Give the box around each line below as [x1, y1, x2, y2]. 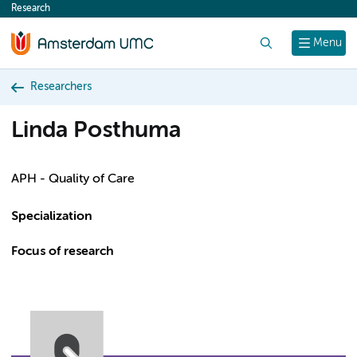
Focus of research [11, 245, 114, 258]
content [19, 6, 64, 19]
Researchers [30, 81, 92, 92]
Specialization [11, 210, 92, 223]
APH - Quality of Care [11, 173, 135, 186]
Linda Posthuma [11, 120, 181, 143]
